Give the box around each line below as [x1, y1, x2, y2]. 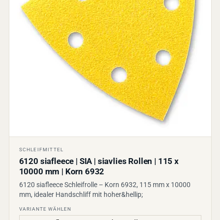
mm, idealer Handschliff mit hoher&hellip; [19, 190, 143, 198]
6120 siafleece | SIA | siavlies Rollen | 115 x [19, 156, 179, 166]
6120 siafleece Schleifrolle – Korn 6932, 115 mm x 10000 [19, 180, 191, 189]
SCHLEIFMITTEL [19, 146, 64, 152]
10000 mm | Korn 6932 [19, 166, 105, 176]
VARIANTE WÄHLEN [19, 206, 71, 212]
